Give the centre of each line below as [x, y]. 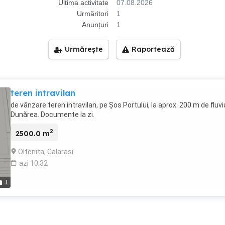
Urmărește [84, 49]
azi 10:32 [33, 163]
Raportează [153, 49]
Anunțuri [95, 25]
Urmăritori [93, 14]
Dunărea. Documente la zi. [52, 115]
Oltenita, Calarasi [46, 151]
